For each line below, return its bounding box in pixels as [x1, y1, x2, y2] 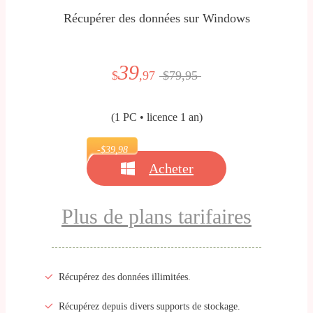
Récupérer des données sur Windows [63, 11, 250, 26]
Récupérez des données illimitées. [59, 272, 191, 283]
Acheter [149, 161, 194, 177]
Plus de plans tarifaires [61, 205, 252, 228]
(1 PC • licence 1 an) [110, 111, 203, 124]
